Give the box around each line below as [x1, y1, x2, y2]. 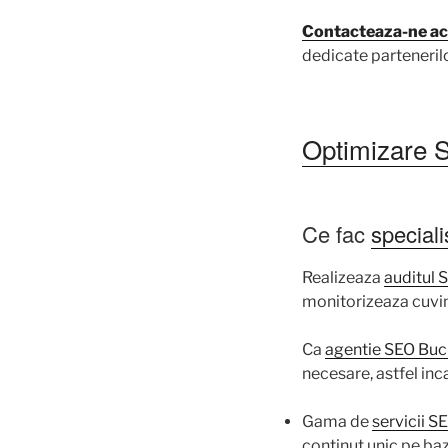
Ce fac [302, 218, 371, 250]
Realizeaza [302, 267, 384, 287]
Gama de [302, 411, 372, 431]
